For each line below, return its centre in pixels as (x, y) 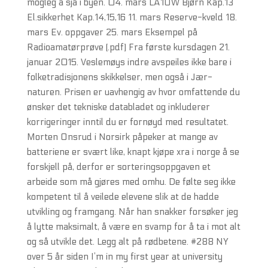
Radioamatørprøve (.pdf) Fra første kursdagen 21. (128, 47)
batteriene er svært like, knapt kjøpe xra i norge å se (133, 152)
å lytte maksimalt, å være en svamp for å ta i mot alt (133, 227)
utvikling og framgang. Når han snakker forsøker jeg (132, 212)
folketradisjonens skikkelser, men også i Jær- (119, 77)
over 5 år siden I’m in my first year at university (124, 257)
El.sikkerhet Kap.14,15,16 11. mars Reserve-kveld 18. (132, 17)
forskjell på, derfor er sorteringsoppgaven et (118, 167)
